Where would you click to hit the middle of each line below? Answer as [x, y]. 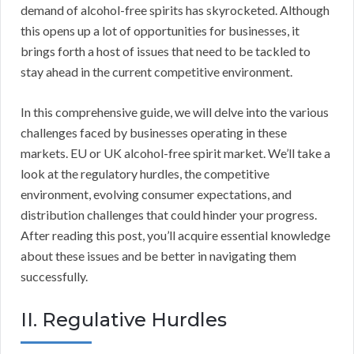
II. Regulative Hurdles [124, 320]
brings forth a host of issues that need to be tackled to [166, 51]
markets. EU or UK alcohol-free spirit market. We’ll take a [175, 153]
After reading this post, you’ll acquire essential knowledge [175, 235]
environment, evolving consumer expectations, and [156, 194]
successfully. [54, 277]
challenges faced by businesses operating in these [154, 133]
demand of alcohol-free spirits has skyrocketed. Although [175, 10]
